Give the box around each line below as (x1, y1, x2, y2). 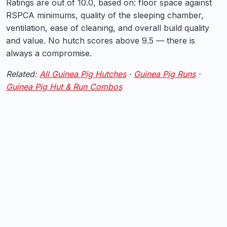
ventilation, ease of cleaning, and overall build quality (6, 23, 209, 33)
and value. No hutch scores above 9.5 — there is (6, 35, 195, 46)
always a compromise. (6, 48, 92, 58)
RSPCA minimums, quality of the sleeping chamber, (6, 10, 204, 20)
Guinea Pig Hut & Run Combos (6, 82, 122, 92)
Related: (6, 69, 40, 79)
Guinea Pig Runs (134, 69, 196, 79)
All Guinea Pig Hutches (40, 69, 126, 79)
